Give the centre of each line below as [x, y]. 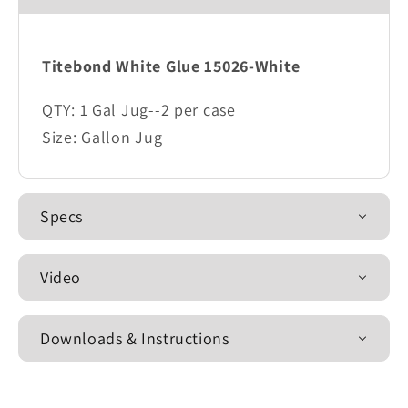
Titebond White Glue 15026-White [171, 66]
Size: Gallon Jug [102, 138]
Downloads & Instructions [135, 339]
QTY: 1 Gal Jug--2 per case [139, 110]
